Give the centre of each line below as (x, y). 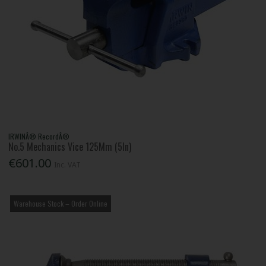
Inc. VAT (68, 165)
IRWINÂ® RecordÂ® (39, 136)
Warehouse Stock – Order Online (61, 203)
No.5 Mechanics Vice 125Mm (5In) (70, 146)
